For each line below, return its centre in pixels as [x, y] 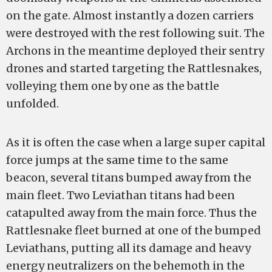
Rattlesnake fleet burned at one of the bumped [134, 230]
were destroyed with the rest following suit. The [135, 33]
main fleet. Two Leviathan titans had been [121, 195]
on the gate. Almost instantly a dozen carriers [130, 15]
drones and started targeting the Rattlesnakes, [134, 68]
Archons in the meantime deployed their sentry [135, 51]
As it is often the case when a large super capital [136, 142]
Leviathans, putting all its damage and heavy [128, 248]
